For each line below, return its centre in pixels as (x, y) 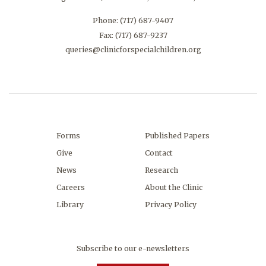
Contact (159, 153)
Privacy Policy (171, 205)
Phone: (106, 20)
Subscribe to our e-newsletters (133, 249)
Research (162, 170)
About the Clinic (174, 188)
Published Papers (178, 136)
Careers (70, 188)
